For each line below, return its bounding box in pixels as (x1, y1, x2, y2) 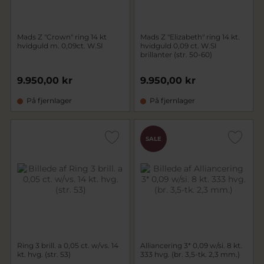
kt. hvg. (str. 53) (17, 250, 71, 259)
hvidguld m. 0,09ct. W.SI (17, 41, 103, 50)
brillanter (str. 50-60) (140, 50, 212, 59)
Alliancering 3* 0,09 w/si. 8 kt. (140, 241, 242, 250)
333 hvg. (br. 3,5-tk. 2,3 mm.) (140, 250, 240, 259)
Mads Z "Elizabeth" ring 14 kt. (140, 32, 240, 41)
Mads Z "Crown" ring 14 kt (17, 32, 107, 41)
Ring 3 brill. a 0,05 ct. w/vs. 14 (17, 241, 118, 250)
